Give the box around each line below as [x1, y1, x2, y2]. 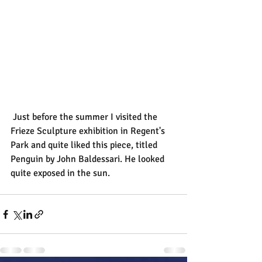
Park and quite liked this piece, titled [11, 139, 160, 151]
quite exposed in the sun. [11, 167, 110, 180]
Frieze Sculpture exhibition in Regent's [11, 125, 167, 137]
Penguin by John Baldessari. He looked [11, 153, 167, 166]
